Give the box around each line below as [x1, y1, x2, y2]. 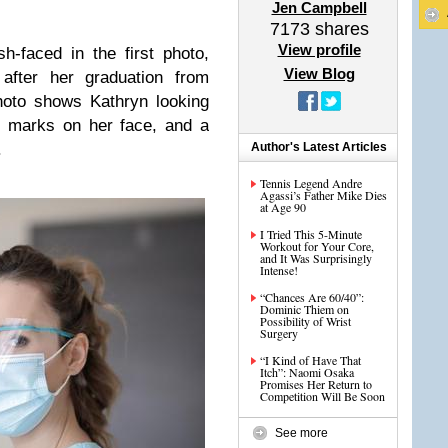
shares [309, 19, 369, 39]
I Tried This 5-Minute [260, 226, 362, 242]
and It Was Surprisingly [260, 250, 372, 266]
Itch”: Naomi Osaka [260, 364, 354, 380]
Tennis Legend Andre [260, 175, 362, 191]
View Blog [283, 65, 355, 82]
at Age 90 [260, 199, 306, 215]
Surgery [260, 325, 298, 341]
